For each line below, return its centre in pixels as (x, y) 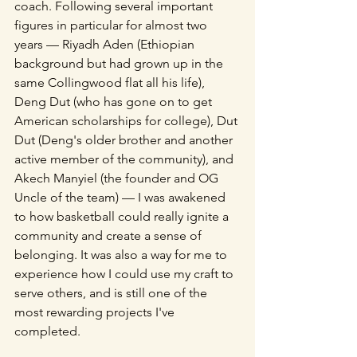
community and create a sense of (110, 235)
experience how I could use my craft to (126, 274)
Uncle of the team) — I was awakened (122, 197)
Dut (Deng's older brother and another (125, 140)
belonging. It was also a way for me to (122, 255)
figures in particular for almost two (112, 25)
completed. (49, 331)
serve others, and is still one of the (112, 293)
